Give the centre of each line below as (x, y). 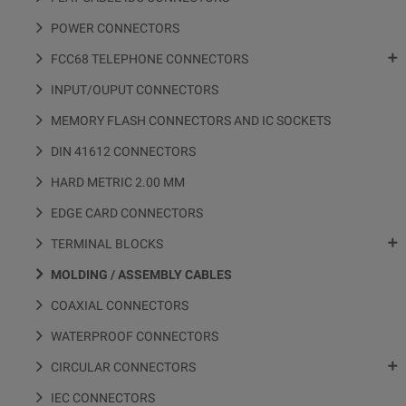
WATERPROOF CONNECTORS (135, 337)
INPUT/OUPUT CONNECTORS (135, 90)
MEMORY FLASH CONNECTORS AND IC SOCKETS (191, 121)
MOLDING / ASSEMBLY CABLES (141, 275)
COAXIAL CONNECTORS (120, 306)
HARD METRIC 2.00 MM (118, 183)
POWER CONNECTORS (115, 29)
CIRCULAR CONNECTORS (123, 367)
